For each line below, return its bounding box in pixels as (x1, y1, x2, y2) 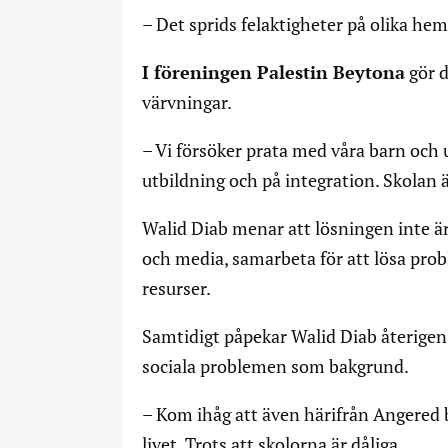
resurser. (142, 276, 211, 300)
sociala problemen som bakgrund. (142, 354, 409, 378)
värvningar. (142, 90, 232, 114)
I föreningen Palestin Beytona (142, 60, 405, 84)
